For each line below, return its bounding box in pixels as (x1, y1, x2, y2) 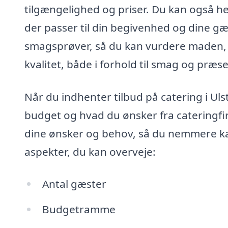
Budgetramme (42, 202, 116, 217)
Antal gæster (42, 177, 106, 191)
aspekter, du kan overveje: (24, 144, 156, 159)
